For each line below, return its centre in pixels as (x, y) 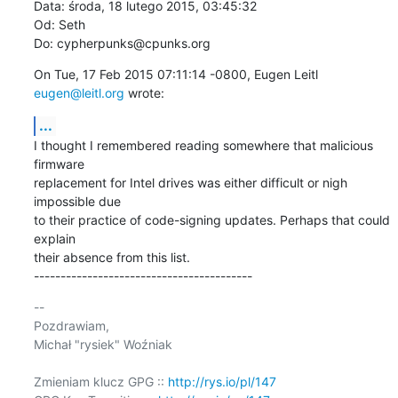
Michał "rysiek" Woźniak (103, 344)
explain (58, 238)
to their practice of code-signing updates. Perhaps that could (211, 219)
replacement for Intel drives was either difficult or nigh (190, 182)
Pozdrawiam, (71, 325)
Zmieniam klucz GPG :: (100, 381)
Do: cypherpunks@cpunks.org (122, 43)
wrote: (144, 92)
